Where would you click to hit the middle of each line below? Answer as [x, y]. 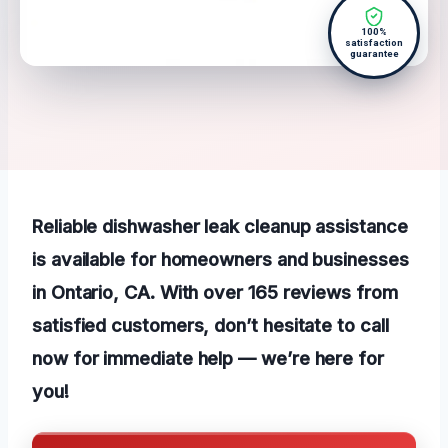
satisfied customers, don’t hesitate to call [210, 325]
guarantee [374, 54]
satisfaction [374, 43]
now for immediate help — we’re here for [208, 358]
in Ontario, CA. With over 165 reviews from [215, 292]
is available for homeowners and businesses [220, 259]
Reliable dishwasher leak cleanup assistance [220, 226]
